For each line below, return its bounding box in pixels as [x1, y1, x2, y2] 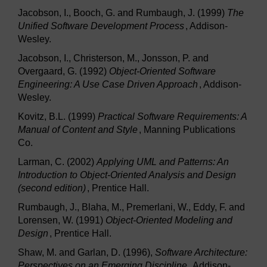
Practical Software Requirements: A [98, 111, 247, 122]
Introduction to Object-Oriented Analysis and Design [18, 170, 236, 181]
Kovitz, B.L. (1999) [18, 111, 98, 122]
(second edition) [18, 183, 86, 194]
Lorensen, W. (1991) [18, 215, 105, 226]
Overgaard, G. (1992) [18, 66, 109, 77]
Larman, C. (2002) [18, 157, 97, 167]
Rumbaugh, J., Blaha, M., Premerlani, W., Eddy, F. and [18, 202, 245, 213]
